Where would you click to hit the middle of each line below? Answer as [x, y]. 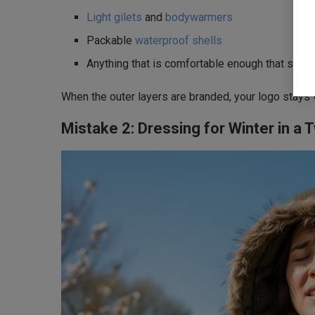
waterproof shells [179, 41]
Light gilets [114, 18]
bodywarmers [199, 18]
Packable [111, 41]
